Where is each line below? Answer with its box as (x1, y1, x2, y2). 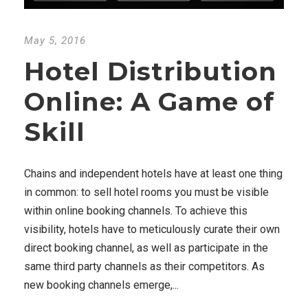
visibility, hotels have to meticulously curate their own (24, 222, 280, 236)
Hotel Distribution (24, 55, 277, 87)
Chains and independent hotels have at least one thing (24, 166, 283, 180)
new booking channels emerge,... (24, 278, 179, 291)
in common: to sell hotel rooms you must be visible (24, 185, 269, 199)
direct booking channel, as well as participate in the (24, 241, 268, 254)
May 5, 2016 (24, 34, 86, 47)
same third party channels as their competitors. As (24, 259, 265, 273)
